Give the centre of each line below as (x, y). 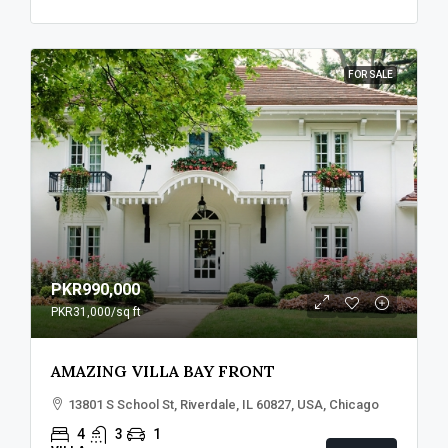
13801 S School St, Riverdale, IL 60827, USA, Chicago (223, 405)
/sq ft (126, 312)
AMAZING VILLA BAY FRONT (163, 371)
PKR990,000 (95, 290)
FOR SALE (370, 74)
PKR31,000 (81, 312)
